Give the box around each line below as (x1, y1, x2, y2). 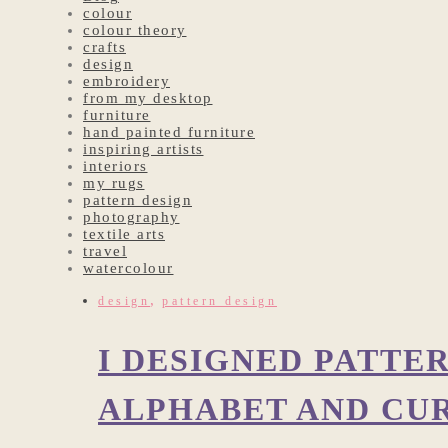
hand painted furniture (83, 124, 255, 141)
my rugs (83, 175, 145, 192)
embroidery (83, 73, 170, 90)
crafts (83, 39, 126, 56)
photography (83, 209, 180, 226)
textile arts (83, 226, 165, 243)
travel (83, 243, 127, 260)
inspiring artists (83, 141, 204, 158)
